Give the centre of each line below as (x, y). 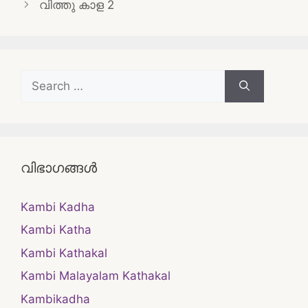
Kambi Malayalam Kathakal (96, 276)
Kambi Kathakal (64, 253)
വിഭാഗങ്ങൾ (59, 167)
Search (39, 77)
